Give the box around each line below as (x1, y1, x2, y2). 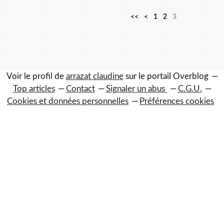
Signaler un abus (105, 84, 167, 93)
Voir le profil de (6, 72, 66, 80)
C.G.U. (177, 84, 202, 93)
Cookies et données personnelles (7, 97, 128, 105)
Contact (65, 84, 95, 93)
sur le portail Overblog (123, 72, 208, 80)
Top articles (12, 84, 55, 93)
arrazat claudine (65, 72, 123, 80)
